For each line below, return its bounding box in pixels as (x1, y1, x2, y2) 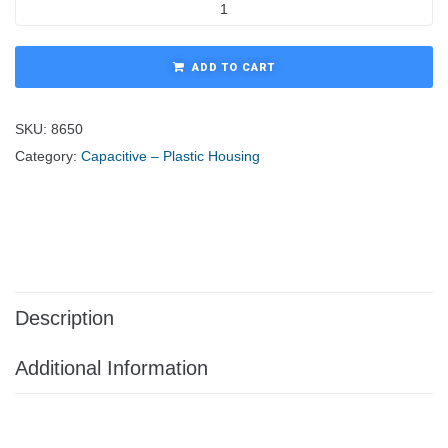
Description (15, 306, 114, 329)
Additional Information (15, 356, 208, 379)
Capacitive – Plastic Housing (81, 147, 260, 164)
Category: (15, 147, 81, 164)
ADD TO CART (192, 60, 275, 74)
